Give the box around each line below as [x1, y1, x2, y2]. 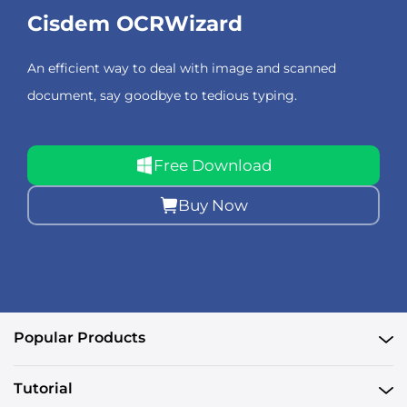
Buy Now [177, 195, 248, 214]
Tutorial [14, 380, 73, 398]
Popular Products [14, 329, 145, 347]
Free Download [153, 155, 273, 174]
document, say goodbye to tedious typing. [27, 86, 297, 104]
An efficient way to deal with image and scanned [27, 59, 336, 76]
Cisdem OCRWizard [27, 10, 243, 36]
